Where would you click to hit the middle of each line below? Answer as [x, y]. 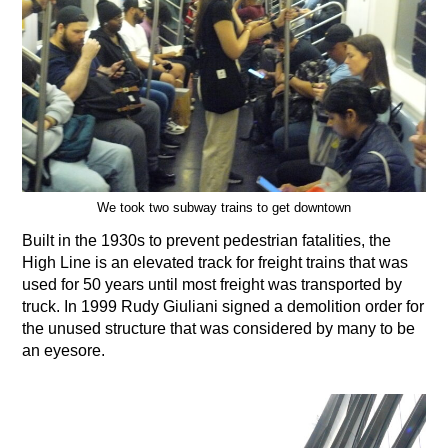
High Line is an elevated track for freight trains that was [215, 263]
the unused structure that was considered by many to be [219, 329]
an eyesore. [64, 351]
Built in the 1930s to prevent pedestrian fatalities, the [207, 241]
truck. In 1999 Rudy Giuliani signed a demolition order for [223, 307]
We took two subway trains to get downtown [224, 208]
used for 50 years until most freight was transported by [212, 285]
